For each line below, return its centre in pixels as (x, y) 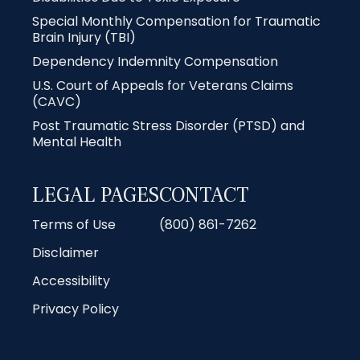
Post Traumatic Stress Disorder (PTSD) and (168, 125)
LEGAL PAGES (96, 195)
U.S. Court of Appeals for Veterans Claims (163, 85)
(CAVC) (57, 101)
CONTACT (204, 195)
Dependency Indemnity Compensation (155, 61)
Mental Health (77, 141)
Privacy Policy (76, 309)
